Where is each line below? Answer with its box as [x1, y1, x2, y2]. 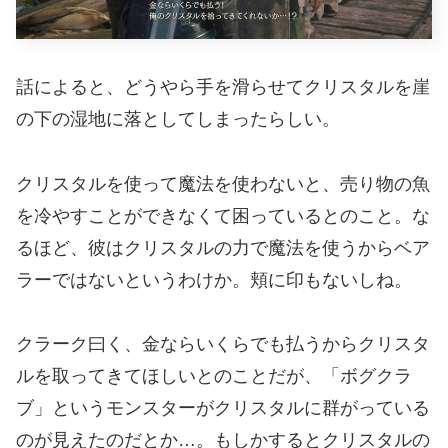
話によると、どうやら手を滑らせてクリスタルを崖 [16, 77, 430, 98]
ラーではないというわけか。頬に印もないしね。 [16, 269, 412, 290]
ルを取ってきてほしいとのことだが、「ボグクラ [16, 366, 412, 387]
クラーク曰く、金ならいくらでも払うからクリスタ [16, 334, 430, 355]
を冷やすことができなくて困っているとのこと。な [16, 205, 430, 226]
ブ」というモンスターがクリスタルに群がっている [16, 398, 430, 419]
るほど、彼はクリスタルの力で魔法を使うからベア [16, 237, 430, 258]
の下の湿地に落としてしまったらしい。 [16, 109, 340, 130]
